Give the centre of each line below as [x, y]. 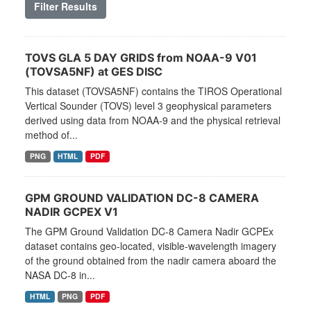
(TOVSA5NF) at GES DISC [94, 72]
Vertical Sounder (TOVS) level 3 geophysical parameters [148, 106]
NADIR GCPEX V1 [72, 212]
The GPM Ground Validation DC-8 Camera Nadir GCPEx [149, 232]
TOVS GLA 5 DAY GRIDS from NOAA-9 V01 [141, 58]
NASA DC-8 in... [60, 275]
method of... [51, 135]
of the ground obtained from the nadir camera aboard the [151, 261]
